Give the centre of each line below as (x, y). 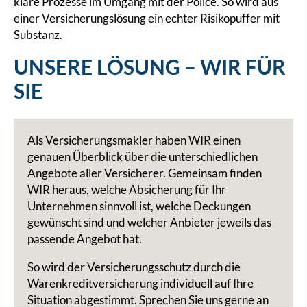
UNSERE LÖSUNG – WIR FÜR (150, 67)
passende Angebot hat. (85, 238)
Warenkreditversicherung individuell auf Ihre (140, 283)
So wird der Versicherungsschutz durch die (134, 267)
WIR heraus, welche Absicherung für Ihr (127, 189)
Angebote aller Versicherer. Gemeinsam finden (145, 173)
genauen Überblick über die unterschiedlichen (143, 156)
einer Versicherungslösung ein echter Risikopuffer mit (147, 19)
